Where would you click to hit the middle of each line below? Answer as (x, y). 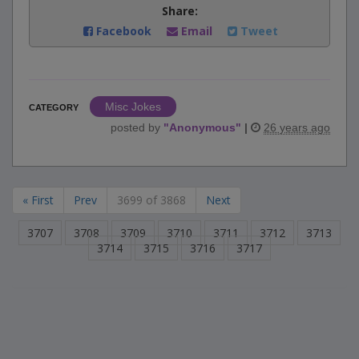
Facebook (124, 31)
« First (38, 200)
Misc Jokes (133, 107)
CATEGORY (54, 108)
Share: (179, 11)
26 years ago (297, 128)
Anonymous (202, 128)
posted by (137, 128)
